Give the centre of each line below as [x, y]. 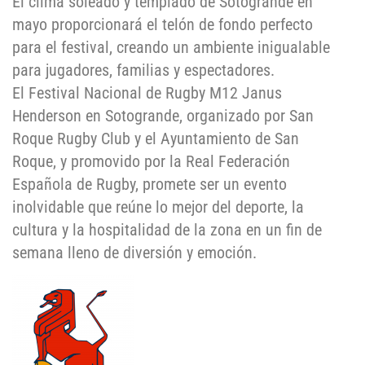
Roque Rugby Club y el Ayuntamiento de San [156, 138]
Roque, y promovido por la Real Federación [151, 161]
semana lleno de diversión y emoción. [134, 252]
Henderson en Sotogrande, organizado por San [163, 115]
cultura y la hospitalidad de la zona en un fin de [167, 229]
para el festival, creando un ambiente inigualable [171, 47]
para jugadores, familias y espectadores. [143, 70]
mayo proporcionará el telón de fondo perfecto [163, 24]
